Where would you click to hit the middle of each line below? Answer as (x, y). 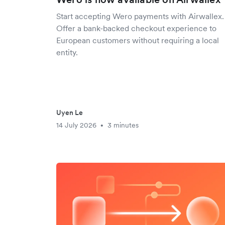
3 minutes (123, 125)
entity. (67, 52)
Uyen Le (70, 113)
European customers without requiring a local (138, 40)
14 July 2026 (76, 125)
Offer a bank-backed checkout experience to (136, 28)
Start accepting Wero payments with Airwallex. (140, 16)
